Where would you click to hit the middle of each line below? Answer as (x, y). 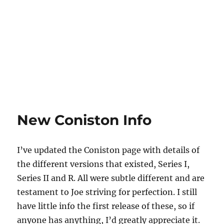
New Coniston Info (84, 120)
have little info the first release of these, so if (106, 206)
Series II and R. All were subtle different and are (111, 178)
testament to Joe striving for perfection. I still (107, 192)
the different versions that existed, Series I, (103, 164)
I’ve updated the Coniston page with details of (108, 150)
